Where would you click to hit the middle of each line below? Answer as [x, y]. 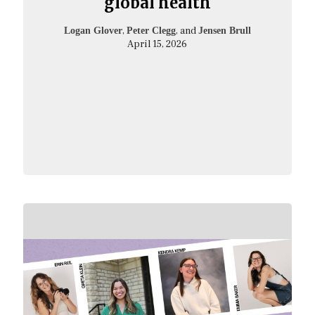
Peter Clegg [151, 30]
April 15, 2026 [157, 44]
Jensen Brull [224, 30]
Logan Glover [93, 30]
